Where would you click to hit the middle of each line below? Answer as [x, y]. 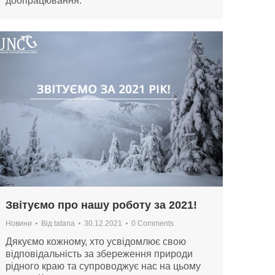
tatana [64, 223]
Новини [19, 223]
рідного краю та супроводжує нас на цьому [103, 266]
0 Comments [153, 223]
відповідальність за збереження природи [99, 254]
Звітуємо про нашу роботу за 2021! [101, 205]
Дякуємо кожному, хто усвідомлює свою [96, 241]
